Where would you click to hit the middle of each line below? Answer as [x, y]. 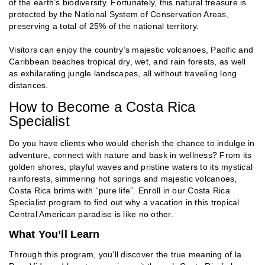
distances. [29, 85]
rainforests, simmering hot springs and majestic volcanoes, [123, 178]
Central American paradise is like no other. [91, 214]
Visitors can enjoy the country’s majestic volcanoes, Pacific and [131, 49]
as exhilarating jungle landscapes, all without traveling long [123, 73]
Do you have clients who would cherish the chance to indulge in [132, 143]
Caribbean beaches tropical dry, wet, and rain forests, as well [127, 61]
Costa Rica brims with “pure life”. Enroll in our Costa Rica [119, 190]
